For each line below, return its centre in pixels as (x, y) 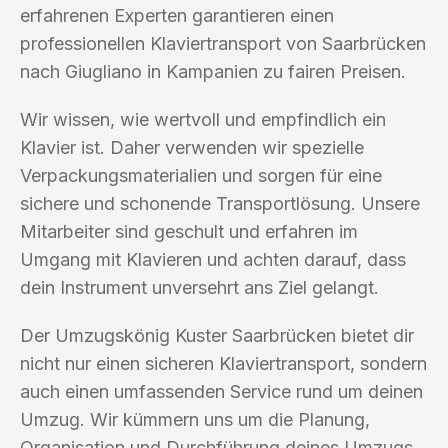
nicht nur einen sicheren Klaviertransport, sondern (223, 363)
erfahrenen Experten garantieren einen (177, 15)
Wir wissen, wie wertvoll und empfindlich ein (203, 119)
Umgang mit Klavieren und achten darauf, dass (213, 259)
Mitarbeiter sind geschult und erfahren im (189, 231)
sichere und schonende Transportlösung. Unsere (220, 203)
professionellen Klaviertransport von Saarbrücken (223, 43)
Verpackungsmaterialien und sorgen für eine (201, 175)
